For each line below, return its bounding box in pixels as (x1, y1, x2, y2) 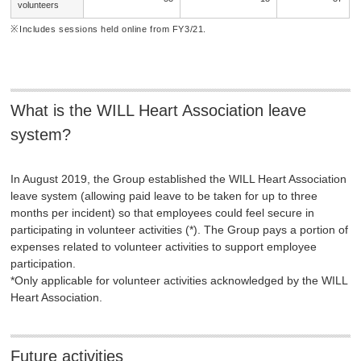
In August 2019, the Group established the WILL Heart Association (10, 172, 347, 185)
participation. (10, 256, 77, 270)
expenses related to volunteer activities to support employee (10, 239, 317, 253)
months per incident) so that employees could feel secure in (10, 205, 315, 219)
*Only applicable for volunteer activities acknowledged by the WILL (10, 273, 348, 287)
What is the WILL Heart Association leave (10, 101, 307, 119)
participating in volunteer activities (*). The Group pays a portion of (10, 222, 349, 236)
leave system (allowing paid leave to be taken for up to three (10, 189, 318, 202)
